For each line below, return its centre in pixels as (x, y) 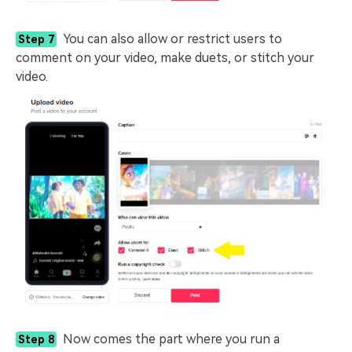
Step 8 (36, 339)
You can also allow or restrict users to (172, 38)
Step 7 (36, 39)
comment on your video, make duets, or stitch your (165, 57)
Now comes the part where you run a (171, 339)
